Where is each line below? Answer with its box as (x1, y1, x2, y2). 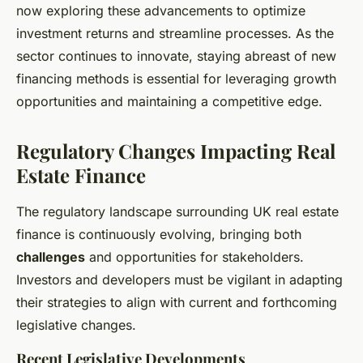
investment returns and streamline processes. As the (16, 25, 334, 42)
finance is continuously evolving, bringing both (16, 226, 301, 243)
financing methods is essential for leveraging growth (16, 70, 336, 88)
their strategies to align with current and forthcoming (16, 294, 337, 311)
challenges (16, 249, 85, 266)
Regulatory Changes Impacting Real (16, 138, 335, 164)
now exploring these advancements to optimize (16, 2, 305, 19)
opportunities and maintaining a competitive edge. (16, 93, 322, 110)
